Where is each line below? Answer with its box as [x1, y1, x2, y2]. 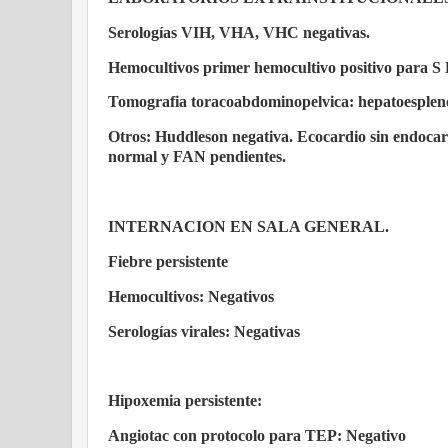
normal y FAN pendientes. [108, 148, 286, 166]
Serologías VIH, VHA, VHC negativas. [108, 23, 370, 41]
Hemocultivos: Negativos [108, 287, 274, 305]
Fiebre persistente [108, 252, 228, 270]
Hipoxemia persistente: [108, 392, 262, 410]
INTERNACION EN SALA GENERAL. [108, 217, 389, 235]
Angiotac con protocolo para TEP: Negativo [108, 427, 406, 445]
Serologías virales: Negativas [108, 322, 300, 340]
